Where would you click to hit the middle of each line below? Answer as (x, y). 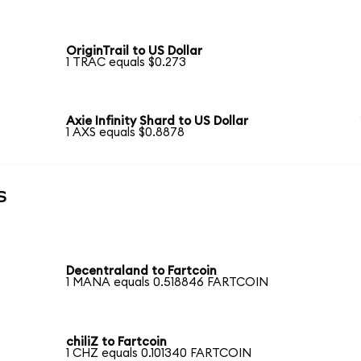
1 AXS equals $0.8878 (126, 133)
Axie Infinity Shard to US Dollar (158, 122)
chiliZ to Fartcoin (117, 342)
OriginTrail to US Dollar (135, 51)
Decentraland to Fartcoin (142, 272)
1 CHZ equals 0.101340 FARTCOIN (159, 353)
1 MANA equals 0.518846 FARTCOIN (168, 283)
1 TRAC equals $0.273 (127, 62)
